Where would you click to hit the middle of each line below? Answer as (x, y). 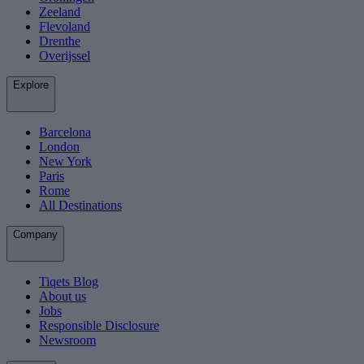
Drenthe (60, 41)
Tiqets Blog (69, 282)
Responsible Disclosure (99, 326)
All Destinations (80, 206)
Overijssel (65, 56)
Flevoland (65, 27)
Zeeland (60, 12)
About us (63, 297)
